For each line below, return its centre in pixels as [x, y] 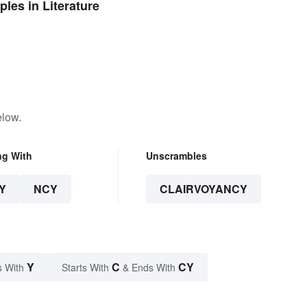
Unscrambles [176, 156]
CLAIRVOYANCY [203, 189]
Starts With [87, 268]
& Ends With [149, 268]
